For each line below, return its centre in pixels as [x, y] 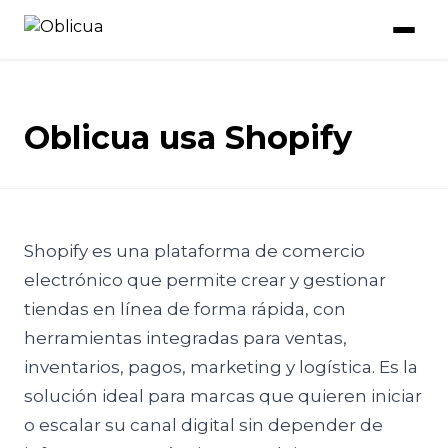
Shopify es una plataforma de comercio [194, 251]
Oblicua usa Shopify [188, 137]
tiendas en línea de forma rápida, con [185, 309]
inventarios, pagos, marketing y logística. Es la [221, 367]
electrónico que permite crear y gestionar [205, 280]
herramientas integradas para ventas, [185, 338]
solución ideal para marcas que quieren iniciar [223, 396]
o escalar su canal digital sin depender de [203, 425]
